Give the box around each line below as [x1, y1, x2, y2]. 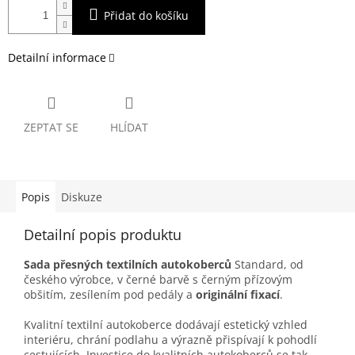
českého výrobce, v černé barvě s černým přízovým [24, 272, 292, 288]
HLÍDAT [110, 120, 148, 136]
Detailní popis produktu [24, 225, 181, 245]
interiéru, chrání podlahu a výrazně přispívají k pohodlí [24, 332, 317, 348]
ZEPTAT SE [24, 120, 78, 136]
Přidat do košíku [104, 8, 189, 24]
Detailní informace [8, 50, 106, 66]
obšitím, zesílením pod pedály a [24, 287, 196, 303]
